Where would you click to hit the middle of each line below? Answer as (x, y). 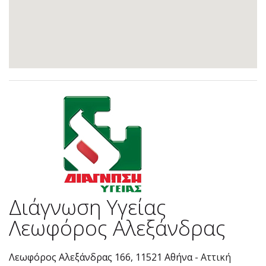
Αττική (216, 257)
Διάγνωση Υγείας (88, 206)
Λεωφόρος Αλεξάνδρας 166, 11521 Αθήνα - (105, 257)
